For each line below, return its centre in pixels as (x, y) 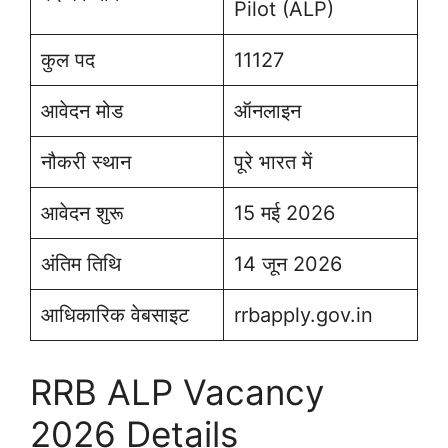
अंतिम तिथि (81, 264)
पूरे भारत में (273, 162)
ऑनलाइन (267, 111)
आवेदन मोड (82, 111)
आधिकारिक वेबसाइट (115, 315)
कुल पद (68, 60)
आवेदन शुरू (82, 213)
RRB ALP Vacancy (177, 392)
